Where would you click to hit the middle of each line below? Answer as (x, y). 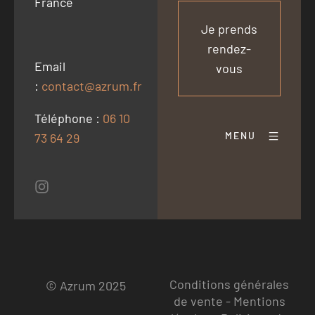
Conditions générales (229, 284)
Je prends (229, 29)
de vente (198, 301)
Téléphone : (68, 118)
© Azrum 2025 (86, 285)
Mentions (259, 301)
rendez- (229, 49)
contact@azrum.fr (91, 86)
